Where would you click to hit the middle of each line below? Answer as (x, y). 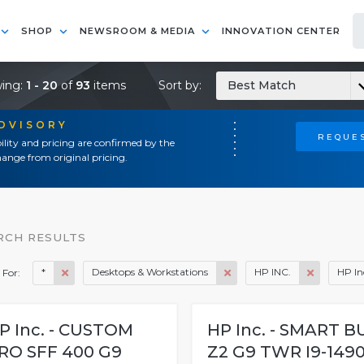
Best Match (262, 85)
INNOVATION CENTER (281, 31)
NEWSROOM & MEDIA (139, 31)
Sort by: (182, 85)
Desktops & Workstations (150, 272)
